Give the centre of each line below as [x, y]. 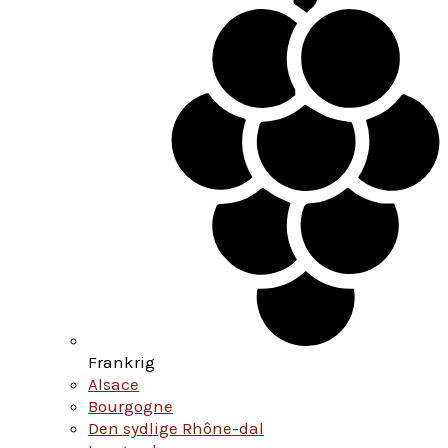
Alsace [113, 383]
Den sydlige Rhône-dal [176, 427]
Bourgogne [130, 405]
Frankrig [121, 361]
